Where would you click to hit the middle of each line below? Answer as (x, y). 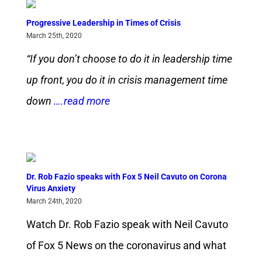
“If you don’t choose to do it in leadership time (129, 59)
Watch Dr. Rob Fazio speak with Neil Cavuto (127, 225)
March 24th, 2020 (54, 201)
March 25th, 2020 (54, 36)
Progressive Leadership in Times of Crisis (103, 23)
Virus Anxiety (51, 189)
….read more (80, 101)
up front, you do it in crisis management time (127, 80)
